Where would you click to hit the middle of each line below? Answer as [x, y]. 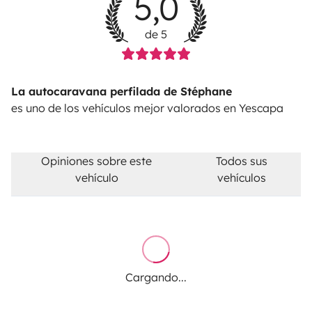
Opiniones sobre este [97, 161]
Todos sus [241, 161]
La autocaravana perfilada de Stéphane [122, 91]
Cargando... [156, 277]
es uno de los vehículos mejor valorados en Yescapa [147, 108]
